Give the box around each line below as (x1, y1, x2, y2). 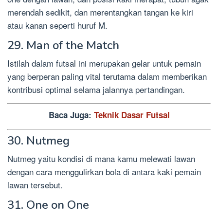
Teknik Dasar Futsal (93, 109, 170, 121)
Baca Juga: (48, 109, 94, 121)
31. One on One (7, 197, 89, 213)
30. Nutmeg (7, 132, 70, 148)
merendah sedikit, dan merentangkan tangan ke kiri (7, 5, 193, 18)
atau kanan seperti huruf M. (7, 18, 108, 31)
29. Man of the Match (7, 37, 119, 53)
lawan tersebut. (7, 178, 63, 191)
